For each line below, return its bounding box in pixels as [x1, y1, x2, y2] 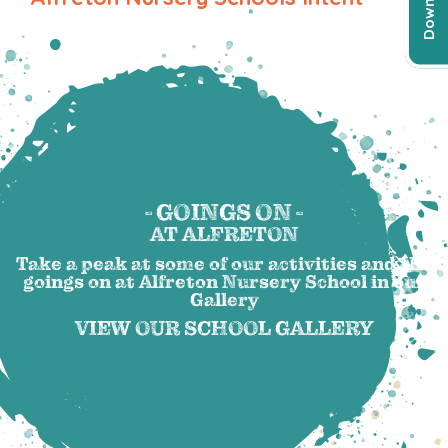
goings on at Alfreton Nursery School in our [22, 270, 426, 293]
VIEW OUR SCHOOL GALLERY [75, 315, 373, 341]
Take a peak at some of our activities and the [16, 252, 432, 275]
